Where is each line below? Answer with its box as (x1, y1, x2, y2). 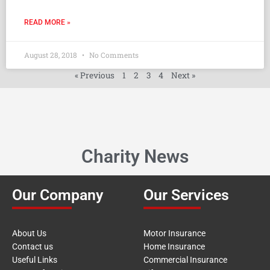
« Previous (75, 70, 115, 81)
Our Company (12, 186, 103, 204)
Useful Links (12, 255, 57, 265)
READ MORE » (24, 18, 71, 27)
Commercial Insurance (143, 255, 228, 265)
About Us (12, 228, 46, 239)
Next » (171, 70, 195, 81)
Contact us (12, 242, 53, 252)
